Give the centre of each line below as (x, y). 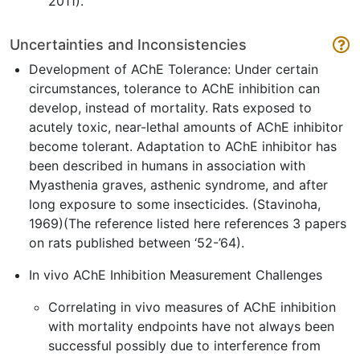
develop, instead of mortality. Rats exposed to (170, 108)
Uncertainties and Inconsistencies (128, 45)
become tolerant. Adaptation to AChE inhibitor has (183, 146)
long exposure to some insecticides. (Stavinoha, (175, 204)
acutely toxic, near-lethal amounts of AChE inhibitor (186, 127)
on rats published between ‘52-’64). (137, 243)
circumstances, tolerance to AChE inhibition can (174, 88)
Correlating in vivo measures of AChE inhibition (192, 307)
